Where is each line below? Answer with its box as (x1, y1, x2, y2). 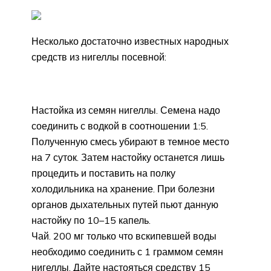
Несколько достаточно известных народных (31, 35, 229, 48)
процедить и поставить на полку (31, 167, 175, 180)
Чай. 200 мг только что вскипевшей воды (31, 230, 217, 243)
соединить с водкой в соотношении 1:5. (31, 120, 208, 132)
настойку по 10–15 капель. (31, 214, 151, 227)
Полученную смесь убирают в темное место (31, 135, 229, 148)
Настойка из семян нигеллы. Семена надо (31, 104, 220, 117)
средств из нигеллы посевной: (31, 51, 166, 64)
